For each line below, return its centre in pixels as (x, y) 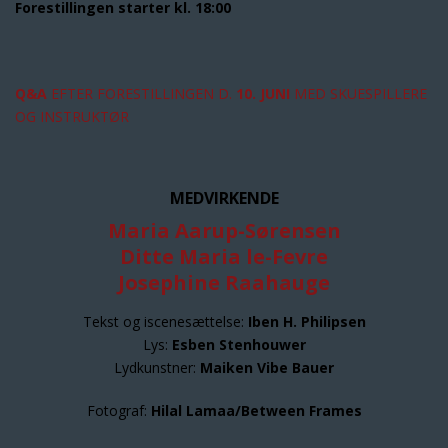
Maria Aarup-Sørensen (224, 230)
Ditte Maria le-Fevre (224, 256)
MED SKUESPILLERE (358, 93)
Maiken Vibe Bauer (267, 367)
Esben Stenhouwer (238, 344)
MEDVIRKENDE (224, 198)
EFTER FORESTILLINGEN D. (141, 93)
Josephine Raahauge (224, 282)
